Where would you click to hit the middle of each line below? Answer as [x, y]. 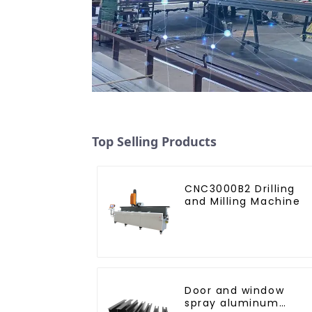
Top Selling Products [154, 141]
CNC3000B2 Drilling [240, 188]
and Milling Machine [243, 201]
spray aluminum [232, 303]
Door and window [235, 290]
